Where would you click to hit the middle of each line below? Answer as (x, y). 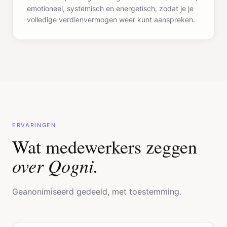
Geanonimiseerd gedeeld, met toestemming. (97, 191)
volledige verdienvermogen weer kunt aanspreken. (111, 19)
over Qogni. (55, 165)
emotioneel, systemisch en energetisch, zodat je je (110, 8)
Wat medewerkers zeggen (105, 146)
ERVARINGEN (34, 125)
